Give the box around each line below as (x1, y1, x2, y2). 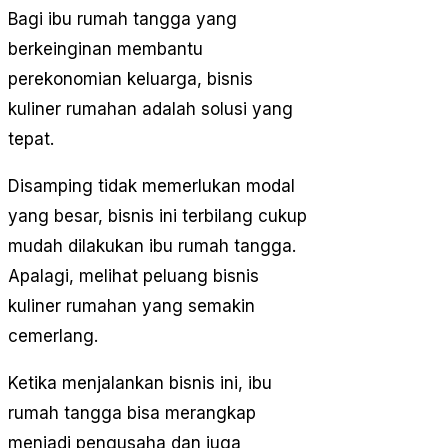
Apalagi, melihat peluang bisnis (8, 265, 259, 286)
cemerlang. (8, 325, 98, 346)
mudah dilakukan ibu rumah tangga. (8, 235, 296, 256)
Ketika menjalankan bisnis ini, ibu (8, 372, 272, 393)
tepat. (8, 128, 54, 149)
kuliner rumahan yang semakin (8, 295, 255, 316)
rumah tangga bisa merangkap (8, 402, 256, 423)
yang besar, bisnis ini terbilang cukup (8, 205, 307, 226)
